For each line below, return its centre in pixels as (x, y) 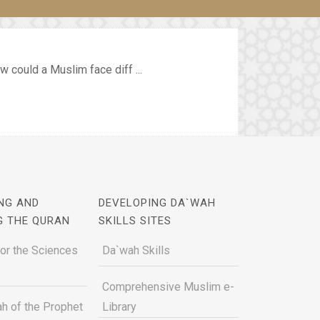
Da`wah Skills (136, 250)
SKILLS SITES (135, 221)
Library (119, 307)
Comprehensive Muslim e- (168, 287)
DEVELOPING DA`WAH (157, 203)
